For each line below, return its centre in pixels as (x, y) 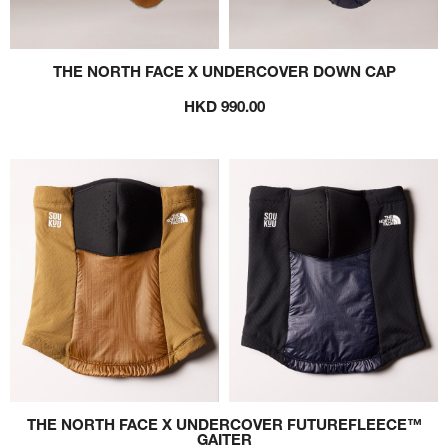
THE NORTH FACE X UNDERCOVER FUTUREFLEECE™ (224, 423)
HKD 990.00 (224, 105)
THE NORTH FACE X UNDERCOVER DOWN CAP (224, 70)
